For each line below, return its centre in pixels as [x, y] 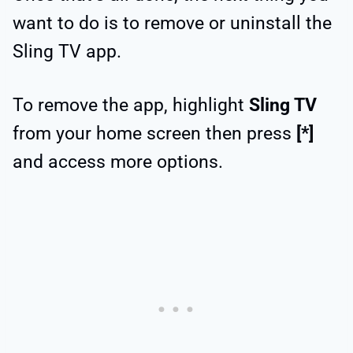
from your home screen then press [154, 133]
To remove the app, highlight [131, 105]
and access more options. [118, 162]
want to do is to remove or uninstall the [172, 23]
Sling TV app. [67, 51]
